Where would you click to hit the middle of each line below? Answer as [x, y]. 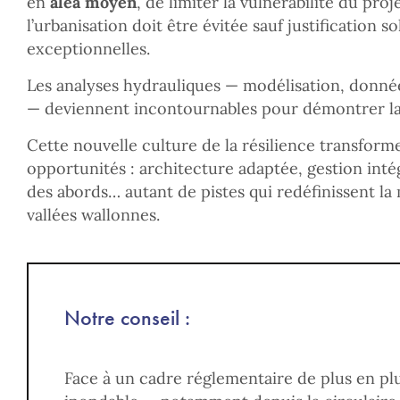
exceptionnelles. [88, 49]
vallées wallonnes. [93, 215]
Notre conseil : [127, 317]
